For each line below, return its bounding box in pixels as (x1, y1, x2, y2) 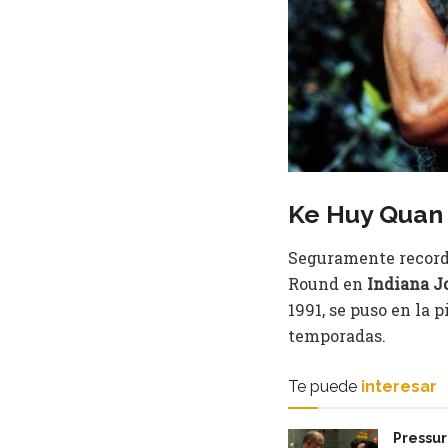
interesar (361, 376, 437, 396)
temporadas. (288, 324, 386, 346)
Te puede (288, 376, 357, 396)
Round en (288, 272, 367, 294)
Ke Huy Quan (288, 199, 443, 230)
